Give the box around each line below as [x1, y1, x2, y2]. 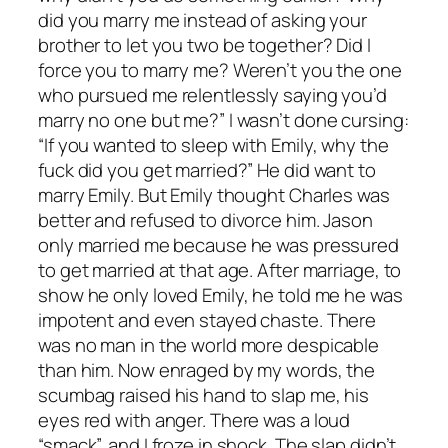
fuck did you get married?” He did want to [38, 156, 376, 183]
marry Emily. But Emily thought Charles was [38, 181, 390, 208]
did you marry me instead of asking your [38, 6, 368, 33]
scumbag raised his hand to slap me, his [38, 381, 370, 408]
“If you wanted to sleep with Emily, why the [38, 131, 389, 158]
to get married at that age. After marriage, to [38, 256, 402, 283]
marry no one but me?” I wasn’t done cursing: [38, 106, 409, 133]
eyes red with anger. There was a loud [38, 406, 351, 433]
